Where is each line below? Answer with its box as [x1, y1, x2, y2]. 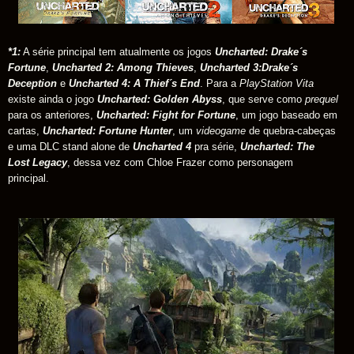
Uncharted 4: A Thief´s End [69, 77, 200, 90]
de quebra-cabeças [249, 125, 336, 137]
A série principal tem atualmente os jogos [21, 46, 215, 58]
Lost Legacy [8, 156, 67, 169]
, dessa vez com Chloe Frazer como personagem [67, 156, 293, 169]
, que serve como [222, 93, 305, 106]
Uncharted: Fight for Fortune [96, 109, 235, 122]
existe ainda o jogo [8, 93, 97, 106]
